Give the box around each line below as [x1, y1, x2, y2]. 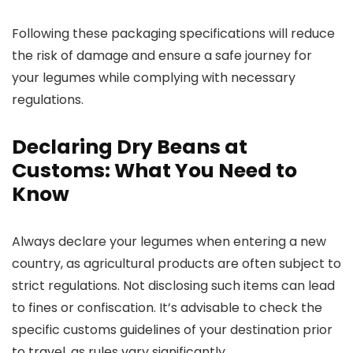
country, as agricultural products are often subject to [12, 255, 341, 273]
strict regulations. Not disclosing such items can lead [12, 277, 335, 295]
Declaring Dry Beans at [12, 133, 247, 161]
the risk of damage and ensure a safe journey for [12, 46, 312, 65]
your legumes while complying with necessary [12, 69, 295, 87]
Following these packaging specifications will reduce [12, 24, 335, 43]
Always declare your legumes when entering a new [12, 232, 326, 251]
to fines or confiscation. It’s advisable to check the [12, 299, 322, 317]
